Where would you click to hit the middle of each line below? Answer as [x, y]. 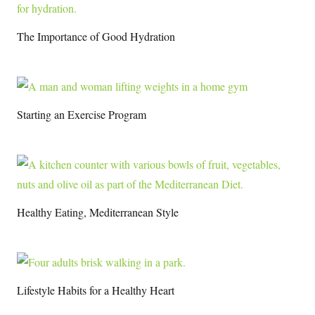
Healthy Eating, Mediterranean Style [98, 212]
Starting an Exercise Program [82, 114]
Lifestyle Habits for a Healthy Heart [96, 290]
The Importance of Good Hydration [96, 36]
